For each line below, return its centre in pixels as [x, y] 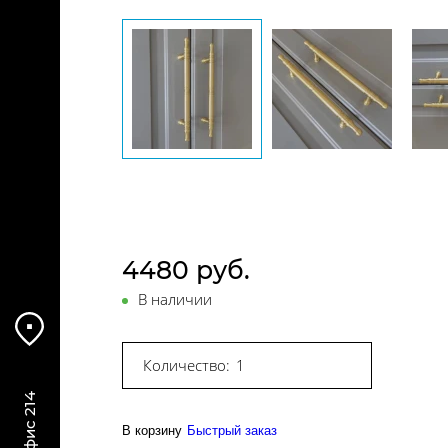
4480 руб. [186, 269]
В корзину [152, 430]
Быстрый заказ [232, 430]
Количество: [186, 364]
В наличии [175, 298]
